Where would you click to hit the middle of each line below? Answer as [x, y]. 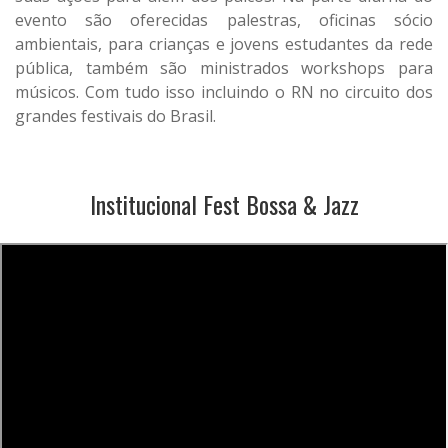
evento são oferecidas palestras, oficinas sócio [224, 20]
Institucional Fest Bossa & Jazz [224, 204]
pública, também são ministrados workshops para [224, 68]
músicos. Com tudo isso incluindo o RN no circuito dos [224, 92]
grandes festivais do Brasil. [115, 116]
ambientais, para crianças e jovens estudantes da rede [224, 44]
